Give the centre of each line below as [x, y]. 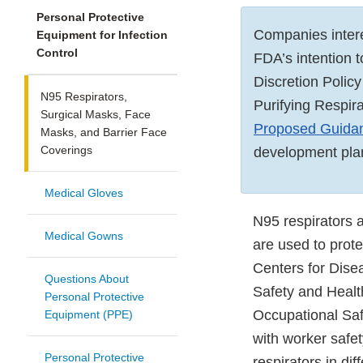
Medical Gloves [84, 193]
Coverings [66, 150]
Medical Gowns [84, 236]
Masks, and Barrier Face [104, 132]
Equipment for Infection [102, 35]
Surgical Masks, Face [96, 115]
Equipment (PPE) [89, 315]
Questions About [87, 279]
